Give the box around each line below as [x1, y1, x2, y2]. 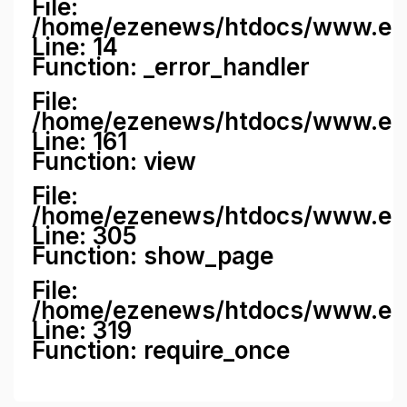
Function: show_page [32, 242, 274, 271]
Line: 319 [32, 316, 133, 345]
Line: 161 [32, 127, 128, 156]
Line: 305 [32, 222, 138, 251]
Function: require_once [32, 336, 291, 365]
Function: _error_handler [32, 53, 311, 82]
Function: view [32, 147, 197, 176]
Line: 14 [32, 33, 119, 62]
